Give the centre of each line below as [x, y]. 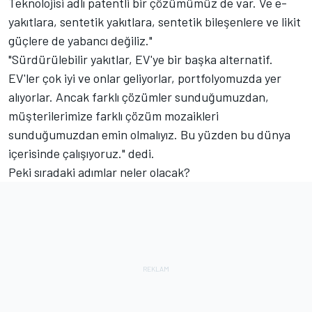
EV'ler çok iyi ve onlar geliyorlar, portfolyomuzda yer [145, 78]
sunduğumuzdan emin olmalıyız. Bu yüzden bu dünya [149, 134]
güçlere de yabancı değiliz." [80, 40]
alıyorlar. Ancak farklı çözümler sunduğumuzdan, [139, 96]
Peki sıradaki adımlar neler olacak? [101, 172]
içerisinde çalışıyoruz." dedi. [81, 153]
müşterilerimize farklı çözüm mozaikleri [114, 115]
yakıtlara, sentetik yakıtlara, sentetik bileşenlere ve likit [155, 21]
